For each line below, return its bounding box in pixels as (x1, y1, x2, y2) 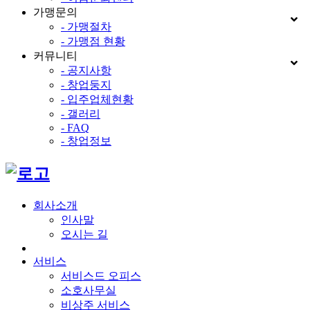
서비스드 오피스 (61, 269, 141, 282)
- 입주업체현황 (61, 93, 134, 105)
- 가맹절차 (61, 20, 111, 33)
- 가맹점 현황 (61, 35, 125, 47)
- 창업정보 (61, 134, 111, 147)
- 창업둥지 (61, 78, 111, 91)
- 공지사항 (61, 64, 111, 76)
